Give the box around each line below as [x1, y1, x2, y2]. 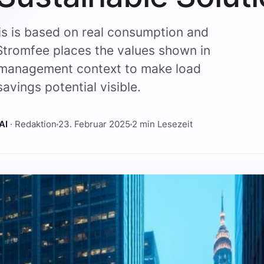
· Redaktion [8, 118, 57, 130]
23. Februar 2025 [58, 118, 131, 130]
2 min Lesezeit [132, 118, 193, 130]
